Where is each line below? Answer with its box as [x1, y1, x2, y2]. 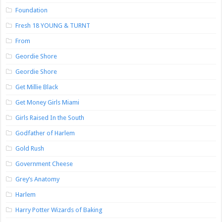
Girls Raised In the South [15, 114, 85, 121]
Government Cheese [15, 160, 73, 167]
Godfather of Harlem [15, 129, 75, 137]
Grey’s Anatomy [15, 175, 60, 183]
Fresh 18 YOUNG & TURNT [15, 22, 91, 29]
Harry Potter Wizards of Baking [15, 206, 103, 214]
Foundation [15, 6, 48, 14]
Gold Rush [15, 145, 45, 152]
